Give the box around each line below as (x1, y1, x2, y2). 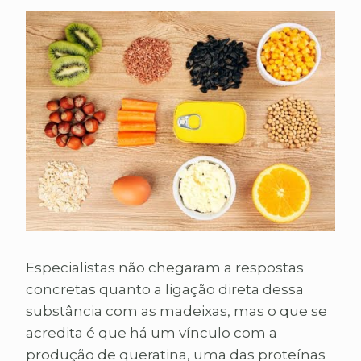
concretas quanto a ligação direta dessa (26, 281, 304, 298)
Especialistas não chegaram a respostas (26, 259, 304, 276)
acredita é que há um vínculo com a (26, 325, 277, 342)
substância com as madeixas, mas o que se (26, 303, 327, 320)
